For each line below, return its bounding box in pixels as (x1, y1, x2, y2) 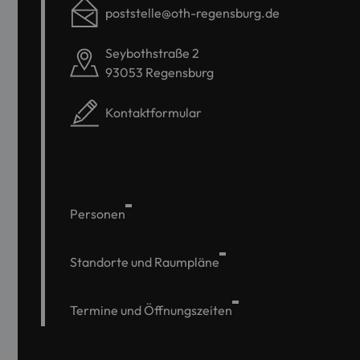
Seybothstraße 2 (105, 45, 199, 62)
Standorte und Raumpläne (70, 254, 219, 271)
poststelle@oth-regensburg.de (105, 5, 280, 22)
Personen (70, 206, 125, 223)
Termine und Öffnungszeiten (70, 302, 232, 319)
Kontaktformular (105, 104, 202, 121)
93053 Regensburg (105, 64, 214, 81)
